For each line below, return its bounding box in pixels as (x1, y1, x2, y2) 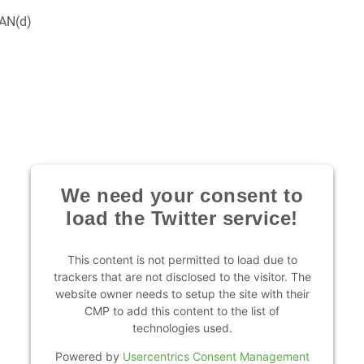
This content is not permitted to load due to (67, 252, 297, 266)
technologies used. (132, 320, 232, 335)
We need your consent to (60, 184, 304, 206)
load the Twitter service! (66, 206, 298, 229)
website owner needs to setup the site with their (54, 286, 310, 301)
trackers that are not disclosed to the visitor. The (53, 269, 311, 284)
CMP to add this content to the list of (84, 303, 279, 318)
